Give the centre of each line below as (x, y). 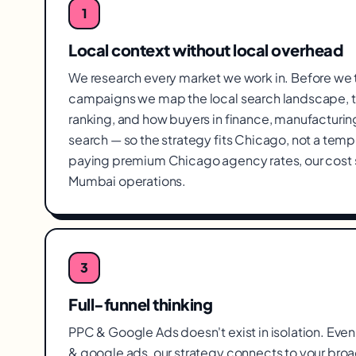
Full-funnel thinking (140, 304)
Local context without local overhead (205, 50)
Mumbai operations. (128, 181)
